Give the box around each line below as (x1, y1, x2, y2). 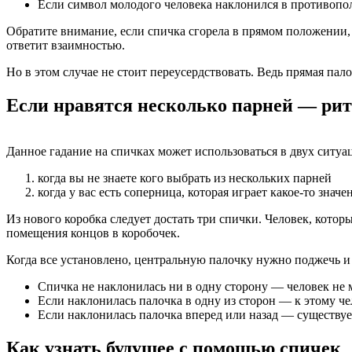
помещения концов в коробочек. (6, 226, 180, 240)
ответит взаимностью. (6, 38, 125, 53)
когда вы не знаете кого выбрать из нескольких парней (38, 171, 332, 185)
